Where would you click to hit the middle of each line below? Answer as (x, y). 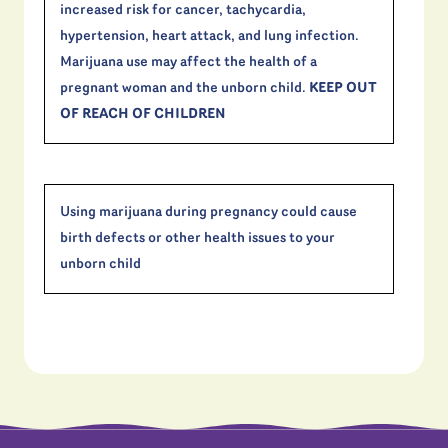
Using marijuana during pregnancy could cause (208, 213)
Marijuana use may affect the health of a (188, 63)
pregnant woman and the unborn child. (184, 89)
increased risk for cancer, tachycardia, (183, 11)
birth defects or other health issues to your (197, 239)
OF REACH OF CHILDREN (143, 115)
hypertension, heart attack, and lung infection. (209, 37)
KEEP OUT (343, 89)
